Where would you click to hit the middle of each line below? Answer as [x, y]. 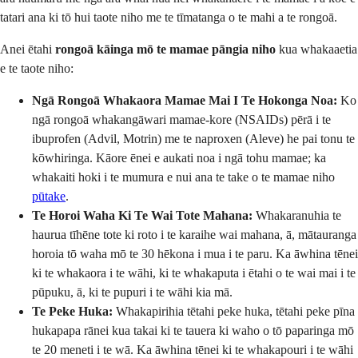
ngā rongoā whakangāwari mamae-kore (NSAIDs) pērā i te [181, 119]
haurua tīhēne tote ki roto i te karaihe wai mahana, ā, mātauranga [194, 234]
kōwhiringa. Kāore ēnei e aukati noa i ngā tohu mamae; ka [179, 157]
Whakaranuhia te [297, 215]
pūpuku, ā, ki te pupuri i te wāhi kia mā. [132, 292]
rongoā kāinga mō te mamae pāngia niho [165, 49]
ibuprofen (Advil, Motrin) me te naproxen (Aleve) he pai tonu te [193, 138]
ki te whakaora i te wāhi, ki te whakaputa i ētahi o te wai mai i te [194, 272]
